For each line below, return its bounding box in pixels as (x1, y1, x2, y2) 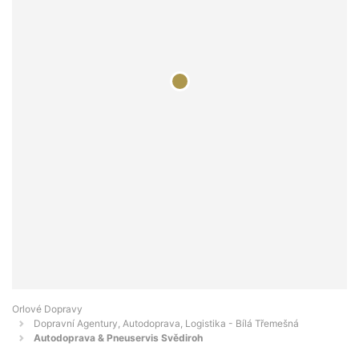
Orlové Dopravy (12, 303, 83, 316)
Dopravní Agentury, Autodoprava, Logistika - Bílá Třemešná (34, 317, 299, 330)
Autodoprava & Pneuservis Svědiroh (34, 332, 203, 345)
